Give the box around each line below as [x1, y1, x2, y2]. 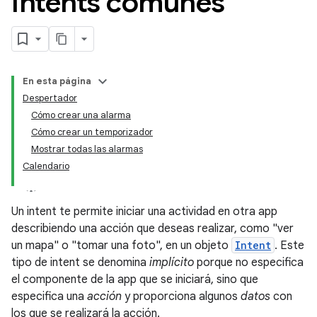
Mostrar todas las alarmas [31, 143, 143, 155]
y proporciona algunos [122, 289, 241, 304]
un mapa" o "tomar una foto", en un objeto [11, 238, 231, 253]
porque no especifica [194, 255, 304, 270]
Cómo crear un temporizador [31, 126, 153, 138]
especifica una [11, 289, 87, 304]
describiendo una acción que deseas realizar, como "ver [11, 221, 294, 236]
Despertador [23, 92, 77, 104]
